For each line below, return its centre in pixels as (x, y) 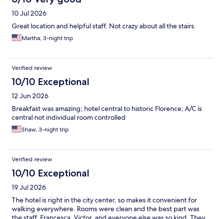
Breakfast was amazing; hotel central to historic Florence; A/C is (107, 109)
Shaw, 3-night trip (45, 130)
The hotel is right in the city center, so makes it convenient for (104, 200)
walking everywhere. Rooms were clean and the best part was (106, 209)
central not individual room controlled (69, 118)
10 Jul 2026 (29, 13)
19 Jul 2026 (29, 187)
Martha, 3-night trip (47, 38)
